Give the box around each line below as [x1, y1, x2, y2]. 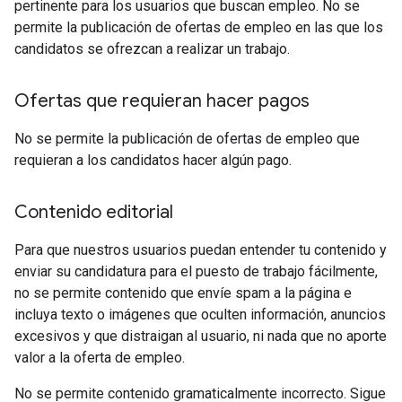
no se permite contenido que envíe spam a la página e [14, 284, 352, 302]
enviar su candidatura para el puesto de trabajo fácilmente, [14, 263, 378, 281]
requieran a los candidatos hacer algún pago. [14, 152, 292, 170]
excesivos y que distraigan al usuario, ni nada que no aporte [14, 328, 387, 345]
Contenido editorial [14, 201, 178, 224]
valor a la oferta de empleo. [14, 349, 185, 367]
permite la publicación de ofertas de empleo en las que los [14, 19, 383, 37]
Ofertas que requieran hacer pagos [14, 90, 310, 113]
